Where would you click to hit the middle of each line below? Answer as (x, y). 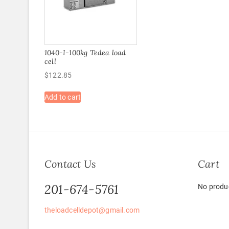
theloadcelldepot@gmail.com (92, 210)
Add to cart (63, 97)
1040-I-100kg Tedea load (85, 52)
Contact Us (70, 164)
